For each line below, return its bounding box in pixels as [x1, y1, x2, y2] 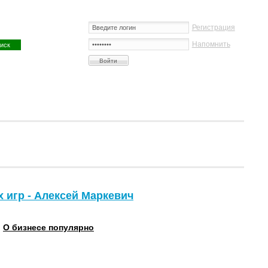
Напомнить [191, 40, 230, 48]
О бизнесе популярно [2, 223, 94, 232]
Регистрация [191, 23, 235, 32]
